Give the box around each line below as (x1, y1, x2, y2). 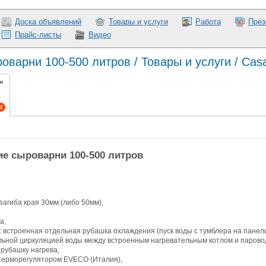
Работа (195, 17, 221, 26)
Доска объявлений (15, 17, 81, 26)
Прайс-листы (15, 30, 61, 39)
